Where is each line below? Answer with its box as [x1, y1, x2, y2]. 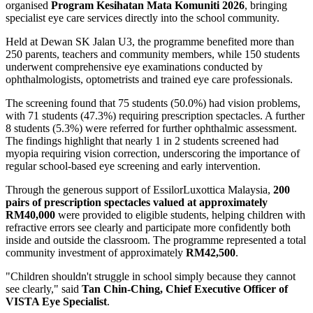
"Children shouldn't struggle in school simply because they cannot [6, 270, 296, 283]
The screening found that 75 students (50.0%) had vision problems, [6, 97, 300, 110]
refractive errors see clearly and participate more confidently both [6, 221, 291, 234]
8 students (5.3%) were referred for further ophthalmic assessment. [6, 122, 297, 135]
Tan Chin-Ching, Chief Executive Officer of [82, 283, 288, 296]
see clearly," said [6, 283, 82, 296]
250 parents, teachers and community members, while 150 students [6, 48, 300, 61]
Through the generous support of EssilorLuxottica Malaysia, [6, 184, 273, 196]
